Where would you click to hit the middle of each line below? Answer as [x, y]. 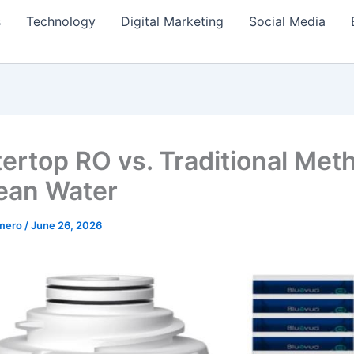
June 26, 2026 [66, 225]
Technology [61, 21]
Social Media [287, 21]
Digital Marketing [172, 21]
